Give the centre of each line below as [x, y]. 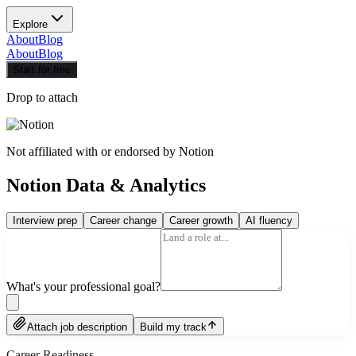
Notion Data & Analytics [106, 185]
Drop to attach [42, 97]
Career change [123, 220]
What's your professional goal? [83, 286]
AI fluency [269, 220]
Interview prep [45, 220]
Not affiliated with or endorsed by [93, 151]
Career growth [201, 220]
